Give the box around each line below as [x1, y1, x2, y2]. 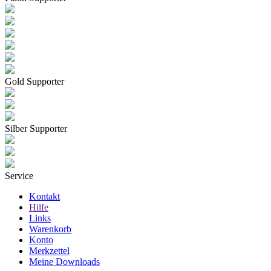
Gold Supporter [5, 76, 64, 87]
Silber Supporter [5, 123, 67, 134]
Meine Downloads [29, 256, 100, 267]
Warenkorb [29, 224, 71, 235]
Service [5, 171, 33, 181]
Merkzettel [29, 246, 70, 256]
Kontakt [29, 191, 60, 202]
